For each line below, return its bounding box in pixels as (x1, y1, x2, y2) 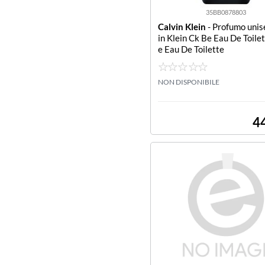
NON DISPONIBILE (158, 77, 219, 86)
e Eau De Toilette (158, 44, 224, 54)
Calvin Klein (158, 21, 206, 32)
